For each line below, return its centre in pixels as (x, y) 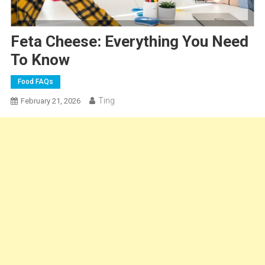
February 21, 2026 (50, 101)
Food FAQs (35, 81)
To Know (40, 59)
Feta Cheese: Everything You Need (129, 41)
